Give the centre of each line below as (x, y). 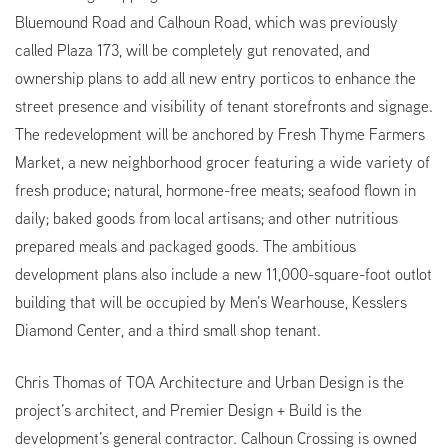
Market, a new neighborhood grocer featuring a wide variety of (222, 162)
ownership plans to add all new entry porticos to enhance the (215, 78)
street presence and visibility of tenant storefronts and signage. (224, 106)
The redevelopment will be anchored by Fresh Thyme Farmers (220, 134)
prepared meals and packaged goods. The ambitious (185, 246)
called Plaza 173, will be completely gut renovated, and (192, 50)
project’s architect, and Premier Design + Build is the (188, 410)
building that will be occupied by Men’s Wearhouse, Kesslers (211, 302)
